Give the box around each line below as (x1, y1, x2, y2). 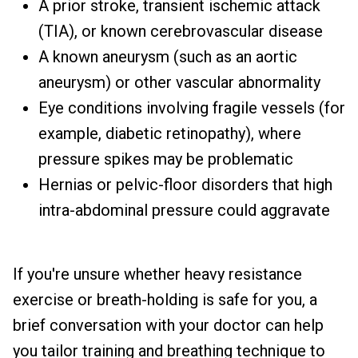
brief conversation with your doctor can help (13, 316, 324, 335)
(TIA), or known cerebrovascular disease (38, 22, 323, 41)
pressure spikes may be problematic (38, 149, 293, 169)
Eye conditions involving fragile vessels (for (38, 98, 345, 117)
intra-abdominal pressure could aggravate (38, 201, 330, 220)
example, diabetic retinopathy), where (38, 124, 301, 143)
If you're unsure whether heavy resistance (13, 265, 302, 284)
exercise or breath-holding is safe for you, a (13, 290, 317, 309)
